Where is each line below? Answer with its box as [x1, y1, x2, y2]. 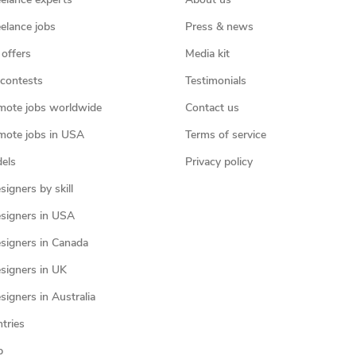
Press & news [184, 21, 253, 33]
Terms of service [184, 130, 266, 141]
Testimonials [184, 75, 246, 87]
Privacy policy [184, 157, 253, 168]
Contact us [184, 103, 239, 114]
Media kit [184, 48, 230, 60]
